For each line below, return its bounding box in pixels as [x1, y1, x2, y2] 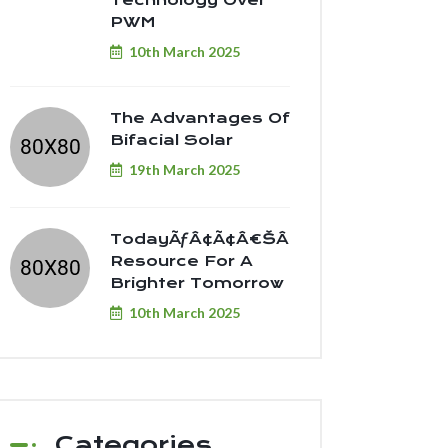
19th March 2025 [129, 161, 240, 178]
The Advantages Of [110, 109, 290, 127]
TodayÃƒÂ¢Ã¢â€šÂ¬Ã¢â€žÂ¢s [110, 230, 399, 248]
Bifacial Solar [110, 131, 233, 149]
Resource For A [110, 252, 253, 270]
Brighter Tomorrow [110, 274, 284, 292]
